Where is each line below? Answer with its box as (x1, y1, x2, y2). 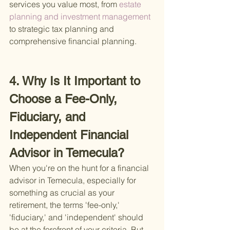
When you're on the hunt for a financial (9, 163, 151, 174)
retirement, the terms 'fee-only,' (9, 200, 122, 210)
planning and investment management (9, 11, 152, 22)
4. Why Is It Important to (9, 74, 144, 88)
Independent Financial (9, 128, 132, 142)
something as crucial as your (9, 187, 117, 198)
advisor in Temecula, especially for (9, 175, 138, 186)
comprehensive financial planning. (9, 36, 137, 47)
